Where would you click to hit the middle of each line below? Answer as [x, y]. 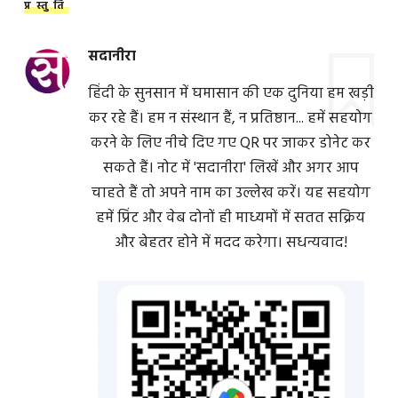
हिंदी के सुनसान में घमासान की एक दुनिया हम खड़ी [231, 93]
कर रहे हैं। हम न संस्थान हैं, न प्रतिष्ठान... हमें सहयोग [231, 118]
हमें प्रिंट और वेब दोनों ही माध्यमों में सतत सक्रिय [231, 218]
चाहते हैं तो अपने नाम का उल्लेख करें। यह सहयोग [231, 193]
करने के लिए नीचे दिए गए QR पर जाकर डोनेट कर [231, 143]
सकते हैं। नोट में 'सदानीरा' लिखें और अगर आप [231, 168]
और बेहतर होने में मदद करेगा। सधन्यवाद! [231, 243]
